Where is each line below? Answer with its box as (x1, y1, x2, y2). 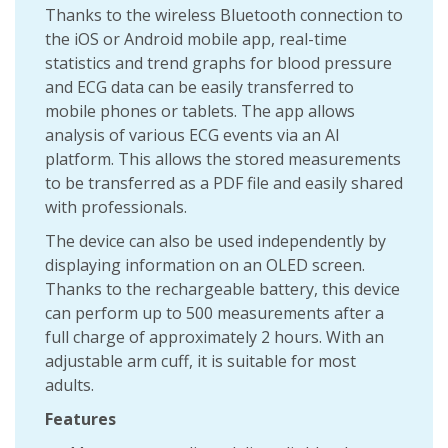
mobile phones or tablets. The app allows (45, 100, 355, 122)
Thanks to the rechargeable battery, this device (45, 278, 400, 300)
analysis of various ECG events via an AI (45, 124, 340, 146)
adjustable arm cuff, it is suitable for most (45, 350, 356, 372)
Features (45, 408, 116, 430)
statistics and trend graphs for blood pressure (45, 52, 392, 74)
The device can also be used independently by (45, 230, 386, 252)
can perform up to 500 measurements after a (45, 302, 384, 324)
